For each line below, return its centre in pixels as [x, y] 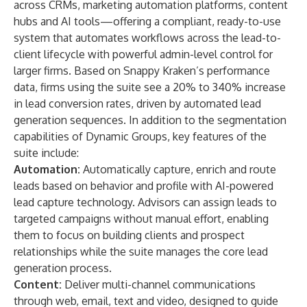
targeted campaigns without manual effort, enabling [141, 219]
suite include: [46, 153]
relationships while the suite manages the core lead [141, 251]
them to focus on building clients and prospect [129, 235]
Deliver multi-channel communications [160, 284]
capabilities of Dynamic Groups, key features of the [140, 136]
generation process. [63, 268]
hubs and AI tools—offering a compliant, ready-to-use [147, 21]
